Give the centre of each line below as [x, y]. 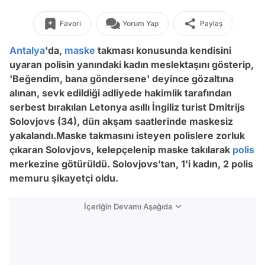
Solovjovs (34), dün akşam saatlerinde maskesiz [121, 121]
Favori [70, 23]
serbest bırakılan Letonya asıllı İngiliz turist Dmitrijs [127, 107]
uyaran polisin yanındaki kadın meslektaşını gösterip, [132, 64]
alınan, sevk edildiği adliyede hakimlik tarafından [121, 93]
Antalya [27, 50]
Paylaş [211, 23]
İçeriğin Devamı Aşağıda [128, 206]
